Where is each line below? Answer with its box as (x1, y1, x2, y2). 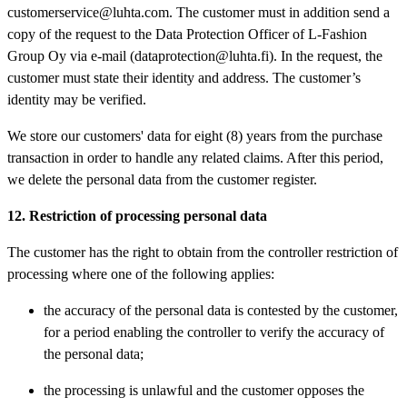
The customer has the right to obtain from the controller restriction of (7, 243, 398, 260)
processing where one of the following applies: (7, 265, 274, 282)
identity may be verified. (7, 91, 146, 107)
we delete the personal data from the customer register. (7, 171, 317, 187)
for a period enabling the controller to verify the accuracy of (44, 323, 384, 340)
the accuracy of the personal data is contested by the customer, (44, 302, 398, 318)
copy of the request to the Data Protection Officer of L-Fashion (7, 25, 367, 42)
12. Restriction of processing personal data (7, 207, 267, 223)
